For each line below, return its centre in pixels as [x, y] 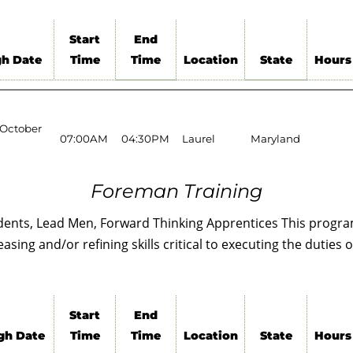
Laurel [198, 138]
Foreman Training [176, 191]
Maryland [275, 138]
